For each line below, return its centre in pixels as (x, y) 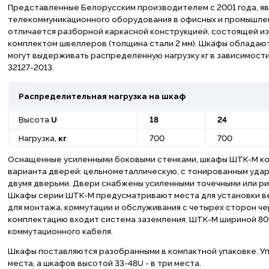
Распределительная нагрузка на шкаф (101, 96)
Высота (34, 120)
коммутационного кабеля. (60, 231)
